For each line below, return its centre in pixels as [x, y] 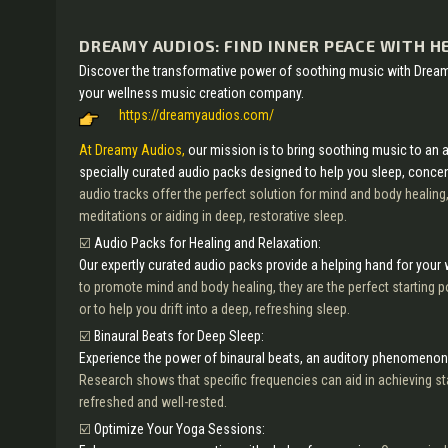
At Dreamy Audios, [132, 150]
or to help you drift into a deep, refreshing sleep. [214, 309]
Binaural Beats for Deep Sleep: [179, 336]
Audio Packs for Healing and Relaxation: [207, 243]
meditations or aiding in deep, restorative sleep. [213, 216]
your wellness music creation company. [191, 93]
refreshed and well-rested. [153, 402]
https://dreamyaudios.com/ [196, 115]
